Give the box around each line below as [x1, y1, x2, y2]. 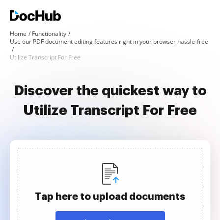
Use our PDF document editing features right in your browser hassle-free [10, 37, 208, 46]
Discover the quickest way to [13, 84, 207, 98]
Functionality [32, 29, 66, 38]
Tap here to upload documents [35, 192, 185, 201]
